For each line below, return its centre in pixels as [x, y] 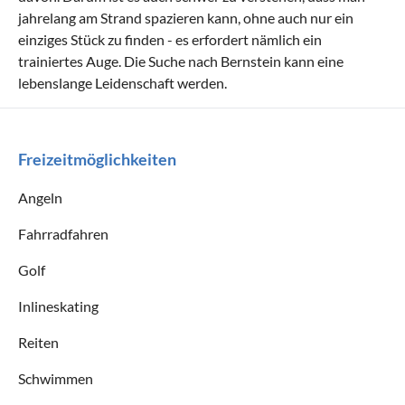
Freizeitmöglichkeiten [97, 159]
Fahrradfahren [63, 233]
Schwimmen [56, 378]
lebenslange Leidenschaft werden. [122, 82]
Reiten [38, 342]
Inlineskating [58, 306]
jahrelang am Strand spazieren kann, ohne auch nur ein [186, 17]
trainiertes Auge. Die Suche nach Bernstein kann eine [181, 61]
